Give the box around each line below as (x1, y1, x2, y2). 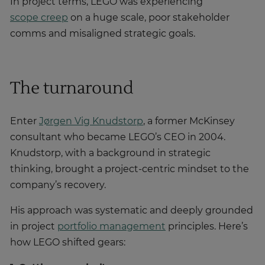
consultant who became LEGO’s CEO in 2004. (10, 132, 225, 143)
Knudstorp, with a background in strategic (10, 148, 211, 159)
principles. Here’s (166, 222, 248, 232)
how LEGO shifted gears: (10, 238, 125, 248)
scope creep (10, 13, 68, 23)
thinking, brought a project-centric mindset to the (10, 164, 249, 174)
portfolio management (57, 222, 166, 232)
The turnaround (10, 77, 133, 99)
